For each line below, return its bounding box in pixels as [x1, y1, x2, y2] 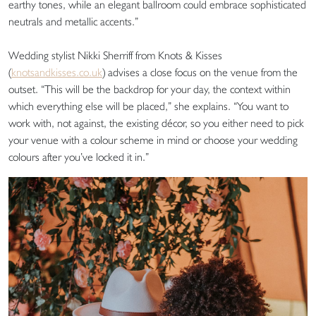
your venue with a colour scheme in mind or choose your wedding [8, 133, 298, 147]
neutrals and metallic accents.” [8, 14, 138, 28]
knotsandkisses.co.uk [11, 65, 102, 79]
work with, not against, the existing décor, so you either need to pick [8, 116, 304, 130]
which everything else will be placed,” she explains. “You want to [8, 99, 288, 113]
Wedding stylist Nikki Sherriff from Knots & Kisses [8, 48, 222, 62]
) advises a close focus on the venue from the [102, 65, 298, 79]
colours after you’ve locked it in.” [8, 150, 154, 164]
